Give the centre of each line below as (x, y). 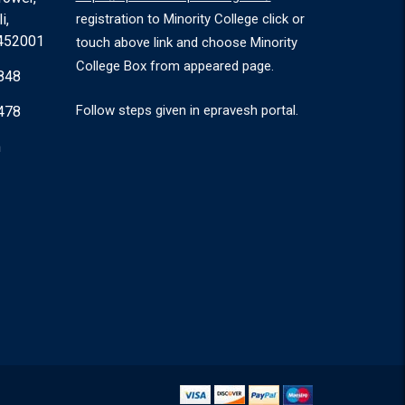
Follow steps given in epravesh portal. (187, 110)
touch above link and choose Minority (186, 42)
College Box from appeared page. (174, 66)
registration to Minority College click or (190, 19)
